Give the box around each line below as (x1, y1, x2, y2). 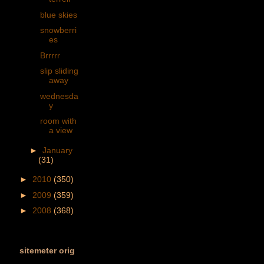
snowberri (39, 25, 77, 35)
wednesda (39, 91, 78, 101)
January (42, 145, 72, 155)
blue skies (39, 9, 77, 19)
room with (39, 116, 77, 126)
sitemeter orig (19, 246, 75, 256)
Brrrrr (39, 50, 60, 60)
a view (48, 126, 72, 136)
